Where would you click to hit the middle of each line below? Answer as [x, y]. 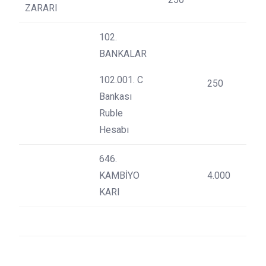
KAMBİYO [119, 175]
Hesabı [114, 130]
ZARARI [41, 8]
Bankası [115, 96]
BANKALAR [123, 54]
